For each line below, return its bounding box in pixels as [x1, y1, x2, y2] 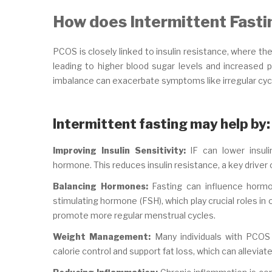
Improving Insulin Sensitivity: [53, 144, 186, 155]
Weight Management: [53, 231, 151, 242]
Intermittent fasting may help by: [53, 116, 270, 132]
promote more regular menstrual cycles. [53, 209, 216, 220]
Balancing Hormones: [53, 180, 148, 191]
